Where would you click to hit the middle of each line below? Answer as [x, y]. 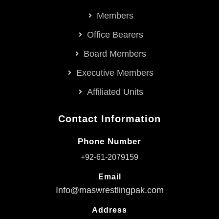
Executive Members [115, 73]
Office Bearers [115, 35]
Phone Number [109, 142]
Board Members [115, 54]
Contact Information [109, 119]
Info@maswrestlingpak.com [109, 190]
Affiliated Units [115, 92]
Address [109, 210]
